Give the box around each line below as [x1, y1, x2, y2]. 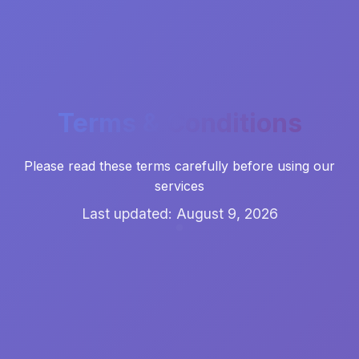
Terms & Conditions [57, 107, 302, 139]
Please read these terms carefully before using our [24, 157, 335, 174]
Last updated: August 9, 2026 [81, 204, 278, 222]
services [155, 177, 204, 194]
